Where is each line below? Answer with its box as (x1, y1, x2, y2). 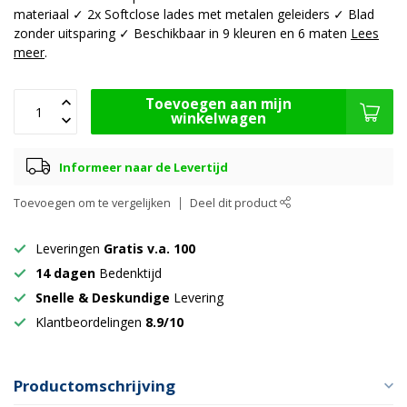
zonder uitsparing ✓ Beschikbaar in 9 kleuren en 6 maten (14, 25, 351, 43)
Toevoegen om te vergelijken (14, 195, 171, 212)
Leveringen (35, 240, 104, 258)
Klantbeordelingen (35, 313, 145, 332)
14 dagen (35, 264, 95, 283)
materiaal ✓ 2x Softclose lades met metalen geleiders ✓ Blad (14, 5, 374, 24)
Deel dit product (190, 195, 280, 212)
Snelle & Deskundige (35, 289, 174, 307)
